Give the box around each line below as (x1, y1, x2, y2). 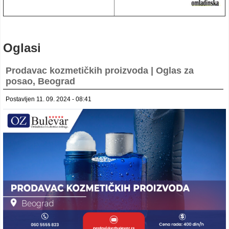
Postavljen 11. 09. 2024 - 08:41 (6, 96, 91, 103)
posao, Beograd (6, 76, 75, 87)
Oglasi (3, 41, 41, 55)
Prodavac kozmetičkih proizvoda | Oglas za (6, 65, 194, 76)
